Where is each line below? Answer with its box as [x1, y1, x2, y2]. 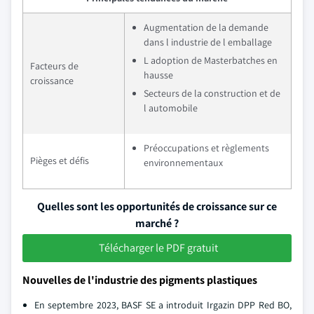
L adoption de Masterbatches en [144, 54, 278, 67]
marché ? [135, 216, 179, 231]
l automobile [144, 102, 198, 114]
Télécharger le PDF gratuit [99, 240, 218, 255]
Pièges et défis [30, 154, 89, 167]
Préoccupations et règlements [144, 142, 269, 154]
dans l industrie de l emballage [144, 36, 272, 48]
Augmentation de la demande [144, 21, 268, 34]
